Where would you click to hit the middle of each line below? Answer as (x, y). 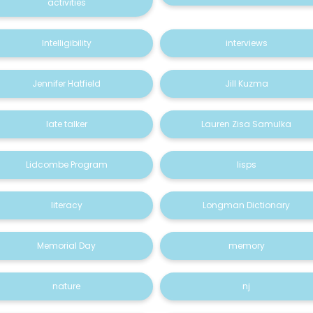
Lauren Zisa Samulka (247, 124)
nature (67, 286)
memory (246, 246)
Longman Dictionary (247, 205)
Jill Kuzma (246, 83)
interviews (246, 43)
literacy (66, 205)
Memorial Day (67, 246)
